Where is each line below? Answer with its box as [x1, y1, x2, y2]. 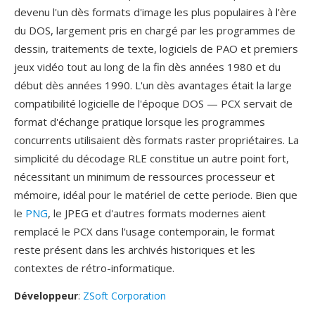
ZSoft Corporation [83, 289, 166, 302]
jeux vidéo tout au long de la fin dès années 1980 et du [14, 60, 281, 74]
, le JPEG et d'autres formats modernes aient [48, 206, 266, 220]
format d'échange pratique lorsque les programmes [14, 115, 265, 129]
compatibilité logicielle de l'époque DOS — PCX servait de [14, 96, 292, 110]
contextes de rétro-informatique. [14, 261, 174, 275]
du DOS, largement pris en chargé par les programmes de [14, 23, 295, 37]
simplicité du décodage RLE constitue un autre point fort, [14, 151, 289, 165]
